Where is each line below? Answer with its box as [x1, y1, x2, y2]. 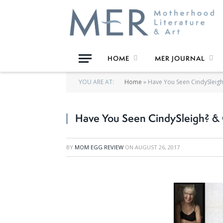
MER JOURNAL [155, 54, 205, 63]
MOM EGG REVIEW [75, 143, 123, 151]
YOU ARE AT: [79, 78, 114, 86]
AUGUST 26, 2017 [135, 143, 180, 151]
